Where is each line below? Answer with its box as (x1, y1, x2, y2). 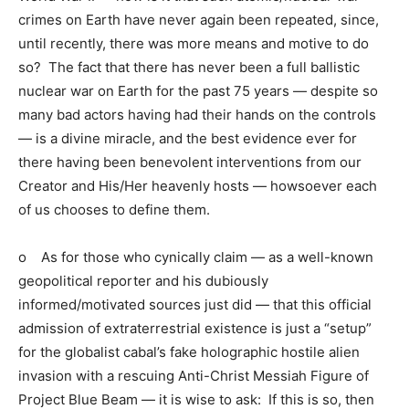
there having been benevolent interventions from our (18, 152, 362, 171)
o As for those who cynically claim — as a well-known (18, 247, 373, 266)
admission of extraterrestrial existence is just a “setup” (18, 319, 372, 337)
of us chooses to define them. (18, 200, 210, 218)
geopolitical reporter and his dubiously (18, 271, 268, 289)
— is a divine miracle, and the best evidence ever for (18, 129, 357, 147)
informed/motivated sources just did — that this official (18, 295, 372, 313)
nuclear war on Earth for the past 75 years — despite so (18, 81, 378, 100)
